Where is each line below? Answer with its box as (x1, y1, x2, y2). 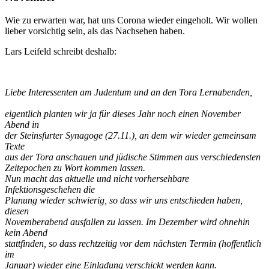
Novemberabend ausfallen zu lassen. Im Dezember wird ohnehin (5, 217, 250, 228)
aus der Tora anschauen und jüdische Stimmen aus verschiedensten (5, 152, 261, 163)
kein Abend (5, 228, 47, 238)
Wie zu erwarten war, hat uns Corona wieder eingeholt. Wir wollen (5, 15, 258, 26)
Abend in (5, 119, 39, 130)
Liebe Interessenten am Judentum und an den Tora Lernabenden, (5, 87, 252, 98)
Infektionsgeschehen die (5, 184, 95, 195)
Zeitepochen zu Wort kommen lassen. (5, 163, 145, 174)
